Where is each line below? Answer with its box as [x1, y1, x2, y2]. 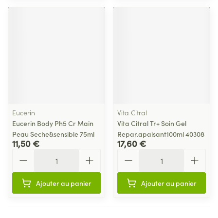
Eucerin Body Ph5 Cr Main [12, 118, 93, 128]
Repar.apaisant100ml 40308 [117, 129, 204, 139]
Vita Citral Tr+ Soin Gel [117, 118, 186, 128]
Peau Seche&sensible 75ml [12, 129, 94, 139]
